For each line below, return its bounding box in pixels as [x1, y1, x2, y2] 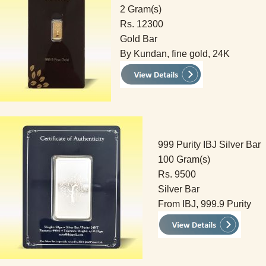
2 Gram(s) [120, 4, 161, 14]
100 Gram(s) [158, 154, 210, 164]
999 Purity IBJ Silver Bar [158, 140, 261, 150]
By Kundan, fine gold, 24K [120, 49, 230, 59]
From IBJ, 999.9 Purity [158, 199, 251, 209]
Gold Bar [120, 34, 157, 44]
